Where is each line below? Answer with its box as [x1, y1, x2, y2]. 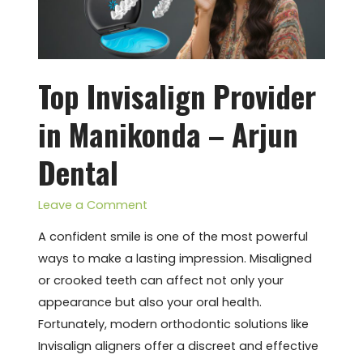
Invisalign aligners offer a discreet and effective [37, 337, 318, 354]
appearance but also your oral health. [37, 293, 262, 310]
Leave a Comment [37, 197, 147, 214]
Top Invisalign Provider [37, 73, 316, 118]
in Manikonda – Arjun [37, 111, 298, 156]
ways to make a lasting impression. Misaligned [37, 250, 312, 267]
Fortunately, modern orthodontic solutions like [37, 315, 309, 332]
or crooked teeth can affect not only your [37, 271, 284, 288]
